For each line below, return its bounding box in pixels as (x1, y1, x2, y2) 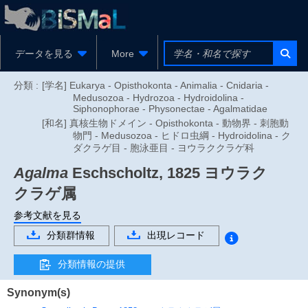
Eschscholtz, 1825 (68, 164, 200, 181)
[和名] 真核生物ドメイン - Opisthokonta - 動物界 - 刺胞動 (42, 118, 289, 129)
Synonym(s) (7, 286, 70, 298)
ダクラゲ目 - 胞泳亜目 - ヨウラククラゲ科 (73, 142, 254, 153)
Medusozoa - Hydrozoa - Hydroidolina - (73, 92, 244, 103)
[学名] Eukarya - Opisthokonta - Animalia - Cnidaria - (42, 80, 269, 91)
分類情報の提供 (58, 258, 125, 269)
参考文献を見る (14, 209, 81, 221)
